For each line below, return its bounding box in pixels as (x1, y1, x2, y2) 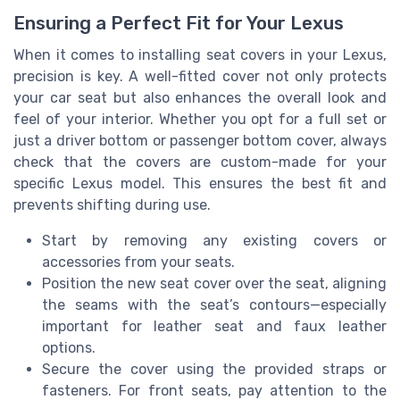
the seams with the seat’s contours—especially (42, 296, 387, 314)
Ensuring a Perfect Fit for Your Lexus (13, 12, 344, 35)
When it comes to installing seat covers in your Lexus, (13, 46, 387, 64)
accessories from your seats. (42, 254, 235, 271)
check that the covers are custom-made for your (13, 154, 387, 171)
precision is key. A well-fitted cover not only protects (13, 68, 387, 86)
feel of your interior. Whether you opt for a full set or (13, 111, 387, 129)
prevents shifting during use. (13, 196, 211, 214)
